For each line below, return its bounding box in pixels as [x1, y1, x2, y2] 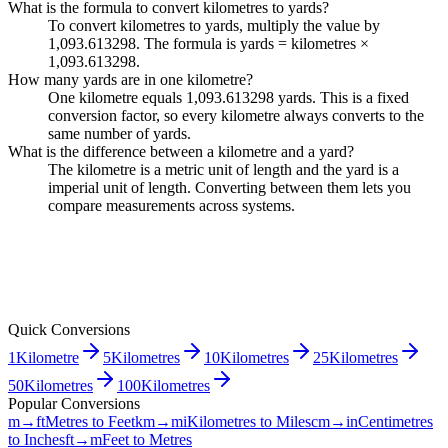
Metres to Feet [45, 412, 135, 430]
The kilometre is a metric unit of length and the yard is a [48, 160, 399, 178]
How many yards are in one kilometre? [8, 70, 253, 88]
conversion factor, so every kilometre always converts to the [48, 106, 424, 124]
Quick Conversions [8, 320, 130, 338]
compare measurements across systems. [48, 196, 295, 214]
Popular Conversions [8, 394, 140, 412]
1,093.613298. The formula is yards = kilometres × [48, 34, 369, 52]
